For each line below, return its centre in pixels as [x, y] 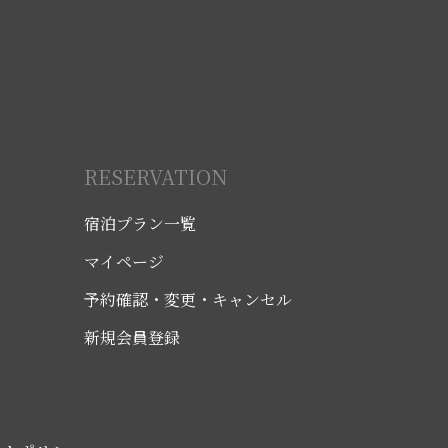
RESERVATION [156, 177]
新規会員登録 [132, 338]
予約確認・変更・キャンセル [188, 300]
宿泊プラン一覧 [140, 224]
